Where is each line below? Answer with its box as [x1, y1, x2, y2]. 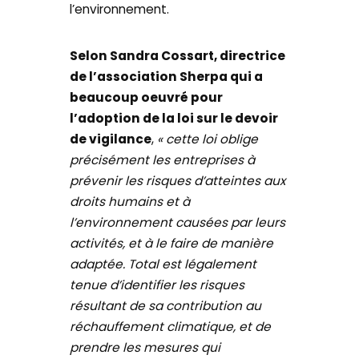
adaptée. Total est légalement [70, 255, 257, 272]
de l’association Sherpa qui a [70, 67, 264, 85]
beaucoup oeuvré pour [70, 88, 224, 106]
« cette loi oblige [157, 130, 259, 147]
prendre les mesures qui [70, 338, 221, 356]
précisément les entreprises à [70, 151, 256, 168]
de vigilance [70, 130, 152, 147]
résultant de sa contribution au [70, 296, 262, 314]
